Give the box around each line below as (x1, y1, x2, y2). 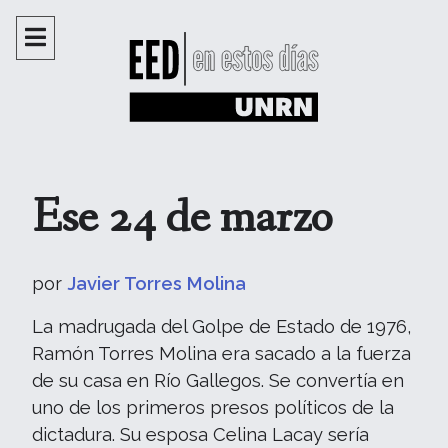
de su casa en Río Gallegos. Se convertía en (32, 370, 404, 391)
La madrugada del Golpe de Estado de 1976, (32, 316, 412, 337)
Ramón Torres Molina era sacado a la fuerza (32, 343, 411, 364)
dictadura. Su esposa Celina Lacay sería (32, 424, 369, 445)
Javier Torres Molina (67, 273, 246, 294)
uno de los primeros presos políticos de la (32, 397, 394, 418)
